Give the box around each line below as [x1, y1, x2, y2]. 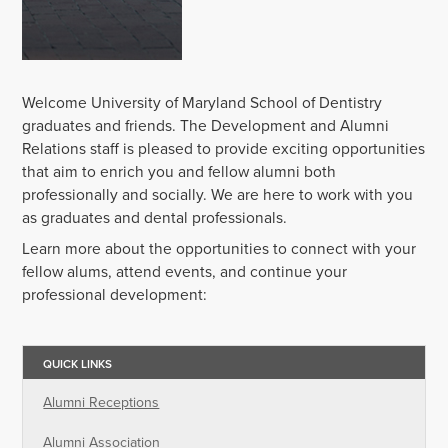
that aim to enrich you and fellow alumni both [22, 160, 337, 184]
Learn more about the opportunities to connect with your [22, 237, 417, 261]
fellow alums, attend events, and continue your [22, 260, 348, 284]
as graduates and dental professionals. [22, 206, 288, 230]
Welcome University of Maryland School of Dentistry [22, 91, 383, 115]
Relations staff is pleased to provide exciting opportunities [22, 137, 426, 161]
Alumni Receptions [43, 392, 160, 414]
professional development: [22, 283, 208, 307]
